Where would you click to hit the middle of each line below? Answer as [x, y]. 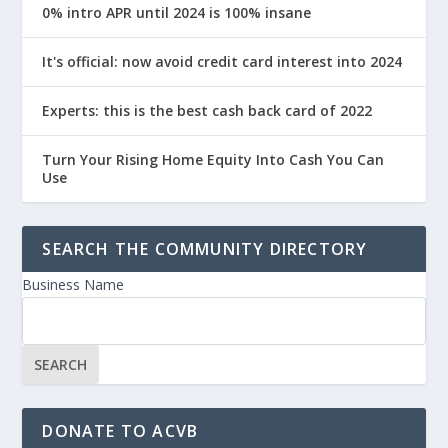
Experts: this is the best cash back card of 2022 [207, 111]
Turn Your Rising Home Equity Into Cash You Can [213, 160]
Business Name [73, 285]
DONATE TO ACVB [120, 431]
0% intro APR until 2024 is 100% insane [177, 13]
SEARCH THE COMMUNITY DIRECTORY [205, 249]
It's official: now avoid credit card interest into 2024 [222, 62]
